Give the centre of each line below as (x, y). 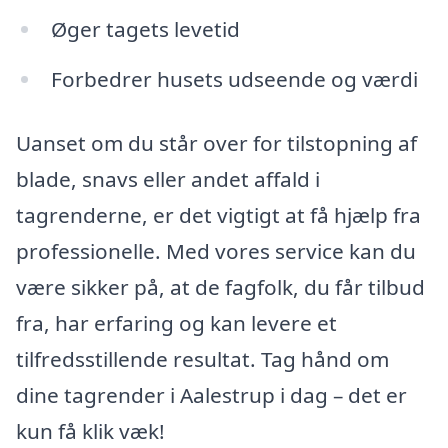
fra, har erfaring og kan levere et (176, 322)
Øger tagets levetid (145, 29)
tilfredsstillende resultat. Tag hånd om (202, 358)
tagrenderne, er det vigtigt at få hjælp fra (218, 214)
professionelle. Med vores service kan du (216, 250)
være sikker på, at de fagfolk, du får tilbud (220, 286)
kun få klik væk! (90, 430)
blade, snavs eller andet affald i (168, 178)
